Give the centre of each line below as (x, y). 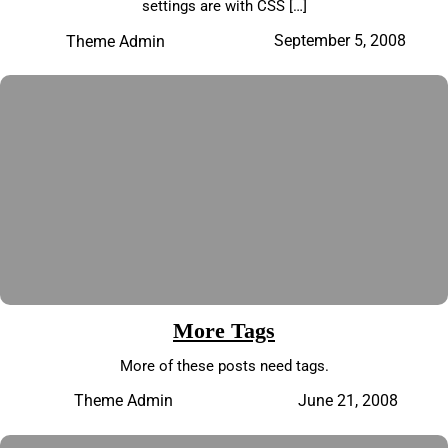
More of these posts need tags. (224, 365)
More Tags (224, 330)
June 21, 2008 (347, 400)
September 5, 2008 (339, 41)
